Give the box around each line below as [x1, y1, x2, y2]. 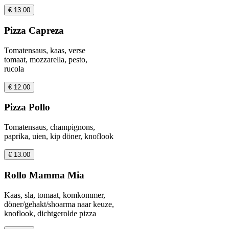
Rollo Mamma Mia [4, 169, 84, 180]
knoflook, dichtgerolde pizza [4, 209, 96, 218]
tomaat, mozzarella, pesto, [4, 55, 87, 64]
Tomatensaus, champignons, [4, 123, 95, 132]
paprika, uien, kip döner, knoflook [4, 132, 113, 141]
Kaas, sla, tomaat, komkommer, [4, 190, 105, 199]
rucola [4, 64, 24, 73]
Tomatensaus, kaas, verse [4, 45, 85, 55]
